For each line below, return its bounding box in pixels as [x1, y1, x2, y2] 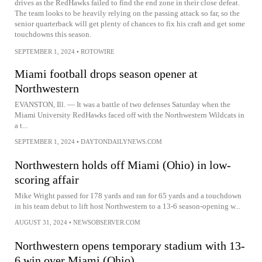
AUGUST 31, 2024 [15, 218, 67, 226]
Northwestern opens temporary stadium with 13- [15, 239, 245, 252]
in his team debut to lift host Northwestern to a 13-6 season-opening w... [15, 202, 240, 211]
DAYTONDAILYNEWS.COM [81, 137, 162, 145]
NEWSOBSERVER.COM [73, 218, 140, 226]
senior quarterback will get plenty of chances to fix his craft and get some [15, 19, 245, 28]
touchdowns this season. [15, 30, 91, 39]
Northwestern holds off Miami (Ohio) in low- [15, 158, 231, 171]
